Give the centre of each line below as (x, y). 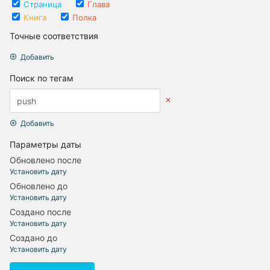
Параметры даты (46, 145)
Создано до (33, 238)
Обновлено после (46, 160)
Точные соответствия (54, 36)
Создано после (40, 212)
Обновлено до (39, 186)
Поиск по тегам (42, 78)
